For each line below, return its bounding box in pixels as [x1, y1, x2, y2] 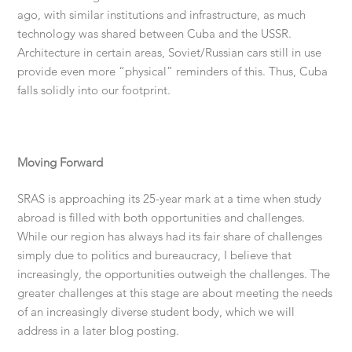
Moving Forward [17, 155, 104, 170]
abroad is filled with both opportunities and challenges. [17, 210, 306, 225]
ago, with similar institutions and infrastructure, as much [17, 7, 306, 23]
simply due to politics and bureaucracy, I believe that [17, 247, 292, 263]
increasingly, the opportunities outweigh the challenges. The [17, 266, 331, 282]
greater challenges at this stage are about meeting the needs [17, 285, 333, 301]
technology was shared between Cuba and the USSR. [17, 26, 292, 42]
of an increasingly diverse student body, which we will [17, 304, 295, 320]
